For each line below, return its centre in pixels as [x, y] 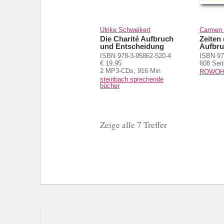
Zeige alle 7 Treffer [133, 125]
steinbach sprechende [132, 79]
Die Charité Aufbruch [137, 39]
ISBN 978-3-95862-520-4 [135, 56]
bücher [110, 86]
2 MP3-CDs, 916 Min [130, 71]
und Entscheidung [132, 46]
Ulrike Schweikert [125, 30]
